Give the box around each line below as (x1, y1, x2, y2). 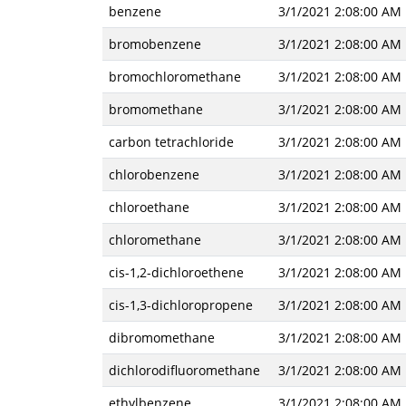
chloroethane (108, 198, 189, 216)
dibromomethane (108, 329, 215, 346)
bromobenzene (108, 35, 201, 53)
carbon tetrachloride (108, 133, 234, 150)
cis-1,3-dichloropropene (108, 296, 253, 314)
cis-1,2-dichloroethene (108, 264, 244, 281)
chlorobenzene (108, 166, 199, 183)
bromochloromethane (108, 68, 241, 85)
